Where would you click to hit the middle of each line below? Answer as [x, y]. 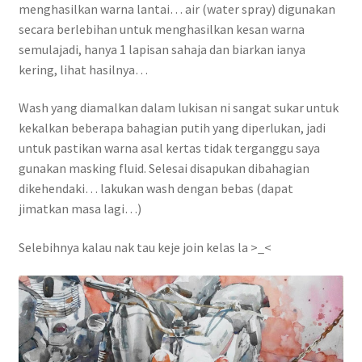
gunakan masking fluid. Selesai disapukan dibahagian [164, 168]
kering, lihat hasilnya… [83, 69]
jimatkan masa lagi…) [80, 209]
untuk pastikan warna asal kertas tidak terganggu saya [169, 148]
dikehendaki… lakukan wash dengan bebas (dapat [156, 189]
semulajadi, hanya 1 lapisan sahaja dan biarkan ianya [162, 49]
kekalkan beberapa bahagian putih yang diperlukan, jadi [172, 128]
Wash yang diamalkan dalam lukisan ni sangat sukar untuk [178, 108]
